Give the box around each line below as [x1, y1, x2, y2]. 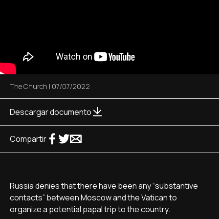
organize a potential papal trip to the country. [10, 204, 172, 215]
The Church [10, 82, 47, 91]
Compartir [10, 133, 46, 144]
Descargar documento [10, 107, 91, 117]
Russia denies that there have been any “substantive [10, 180, 198, 191]
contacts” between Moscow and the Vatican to [10, 192, 177, 203]
